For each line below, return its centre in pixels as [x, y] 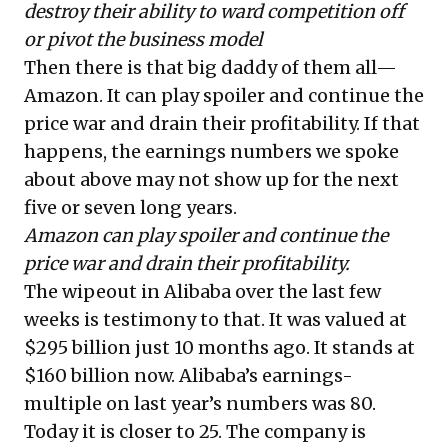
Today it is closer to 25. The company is [195, 431]
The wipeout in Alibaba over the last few [202, 291]
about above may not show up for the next [211, 179]
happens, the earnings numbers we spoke [211, 151]
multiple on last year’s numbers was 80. [200, 403]
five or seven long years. [130, 207]
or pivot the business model [143, 39]
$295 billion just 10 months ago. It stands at [219, 347]
